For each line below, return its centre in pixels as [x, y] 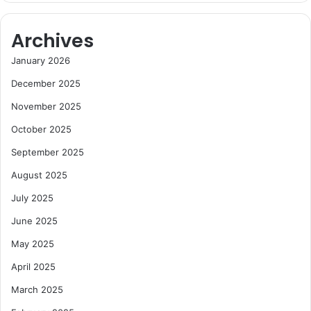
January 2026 [41, 61]
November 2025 [46, 107]
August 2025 [39, 175]
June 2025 [34, 221]
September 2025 [48, 152]
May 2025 [33, 244]
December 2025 [46, 84]
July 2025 [32, 198]
